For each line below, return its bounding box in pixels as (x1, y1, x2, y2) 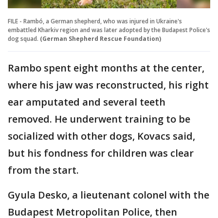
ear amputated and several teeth (8, 95, 165, 109)
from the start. (8, 163, 79, 177)
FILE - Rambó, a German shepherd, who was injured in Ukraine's (8, 17, 182, 25)
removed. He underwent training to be (8, 112, 190, 126)
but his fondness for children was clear (8, 146, 194, 160)
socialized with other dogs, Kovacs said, (8, 129, 195, 143)
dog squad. (8, 34, 38, 43)
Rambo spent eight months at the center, (8, 61, 204, 74)
